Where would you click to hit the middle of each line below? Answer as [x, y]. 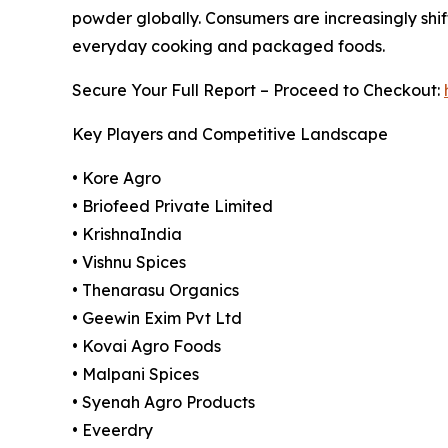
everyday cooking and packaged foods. [228, 46]
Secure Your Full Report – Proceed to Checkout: [258, 90]
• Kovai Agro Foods [146, 346]
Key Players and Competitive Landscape [230, 134]
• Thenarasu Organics [155, 290]
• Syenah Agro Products [163, 402]
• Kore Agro [116, 178]
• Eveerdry [112, 430]
